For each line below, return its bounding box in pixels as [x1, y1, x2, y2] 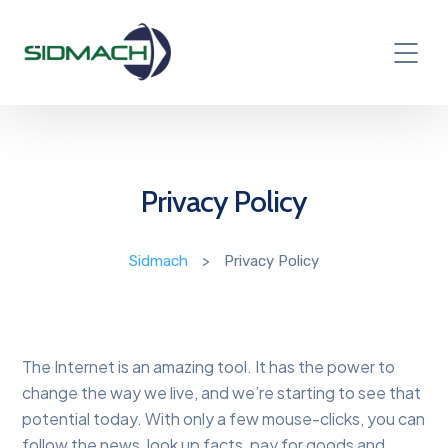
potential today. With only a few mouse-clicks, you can [22, 408, 426, 430]
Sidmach [129, 252, 188, 271]
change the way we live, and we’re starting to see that [22, 382, 422, 404]
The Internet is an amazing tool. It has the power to [22, 356, 396, 378]
